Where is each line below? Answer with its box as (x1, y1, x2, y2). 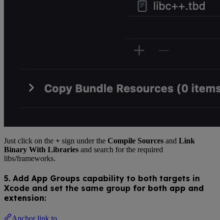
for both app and (133, 183, 204, 193)
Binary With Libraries (4, 145, 79, 154)
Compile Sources (108, 136, 164, 145)
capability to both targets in (80, 173, 200, 184)
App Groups (31, 173, 80, 184)
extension (4, 193, 44, 203)
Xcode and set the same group (4, 183, 133, 193)
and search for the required (79, 145, 163, 154)
